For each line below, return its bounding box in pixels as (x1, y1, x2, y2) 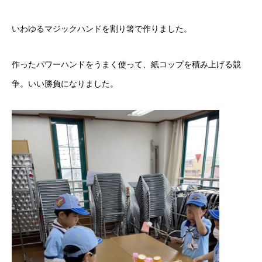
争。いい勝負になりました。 (12, 79, 118, 88)
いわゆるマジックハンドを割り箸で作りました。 (12, 24, 192, 33)
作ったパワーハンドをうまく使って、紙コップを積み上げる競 (12, 60, 241, 69)
